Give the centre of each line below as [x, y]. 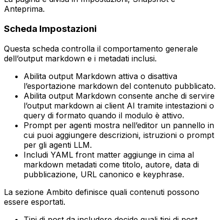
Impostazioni [68, 28]
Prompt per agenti [57, 125]
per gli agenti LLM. [58, 145]
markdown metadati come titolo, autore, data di [111, 164]
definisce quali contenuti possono [136, 192]
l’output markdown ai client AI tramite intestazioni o [119, 105]
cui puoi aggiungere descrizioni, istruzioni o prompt [119, 135]
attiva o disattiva [147, 76]
